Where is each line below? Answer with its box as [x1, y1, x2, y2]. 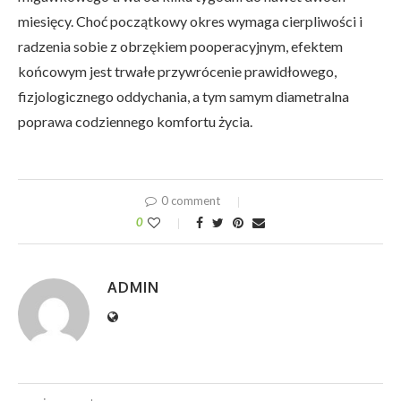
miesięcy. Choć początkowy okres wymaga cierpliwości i [18, 13, 363, 30]
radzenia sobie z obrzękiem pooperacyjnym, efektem [18, 38, 343, 55]
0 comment [160, 193, 220, 209]
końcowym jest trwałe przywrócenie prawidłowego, [18, 63, 337, 81]
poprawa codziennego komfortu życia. [18, 113, 252, 131]
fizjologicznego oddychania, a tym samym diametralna [18, 88, 349, 106]
